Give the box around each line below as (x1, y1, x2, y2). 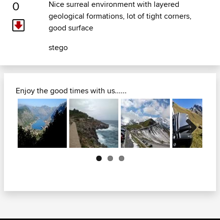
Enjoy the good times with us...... (16, 85, 127, 97)
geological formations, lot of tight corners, (48, 10, 192, 22)
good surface (48, 22, 93, 34)
